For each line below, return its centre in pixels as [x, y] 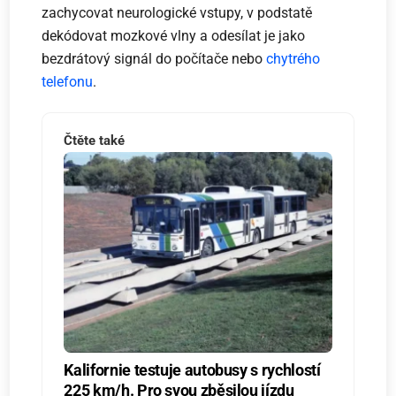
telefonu [68, 82]
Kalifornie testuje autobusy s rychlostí [192, 370]
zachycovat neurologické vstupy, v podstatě [177, 13]
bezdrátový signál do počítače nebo [154, 59]
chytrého [293, 59]
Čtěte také [95, 140]
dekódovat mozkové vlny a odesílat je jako [174, 36]
